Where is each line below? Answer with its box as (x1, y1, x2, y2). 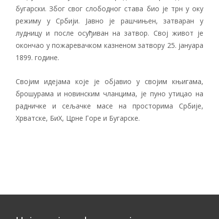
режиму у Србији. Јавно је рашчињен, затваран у (16, 16, 203, 25)
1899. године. (16, 53, 59, 62)
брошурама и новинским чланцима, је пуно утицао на (16, 89, 203, 98)
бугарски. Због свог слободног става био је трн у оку (16, 4, 203, 13)
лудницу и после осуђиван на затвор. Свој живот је (16, 28, 203, 38)
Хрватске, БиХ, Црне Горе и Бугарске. (16, 113, 140, 123)
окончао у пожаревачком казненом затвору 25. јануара (16, 41, 203, 50)
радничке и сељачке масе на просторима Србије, (16, 101, 203, 110)
